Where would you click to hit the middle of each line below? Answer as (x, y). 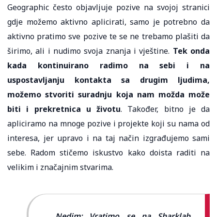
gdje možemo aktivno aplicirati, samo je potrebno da (108, 22)
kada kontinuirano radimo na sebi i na (108, 65)
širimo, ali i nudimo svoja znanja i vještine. (90, 51)
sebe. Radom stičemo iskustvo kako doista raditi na (108, 152)
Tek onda (191, 51)
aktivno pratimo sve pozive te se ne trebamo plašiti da (108, 36)
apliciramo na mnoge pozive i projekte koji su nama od (108, 123)
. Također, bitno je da (165, 109)
